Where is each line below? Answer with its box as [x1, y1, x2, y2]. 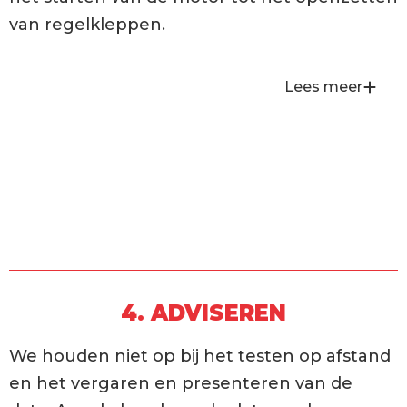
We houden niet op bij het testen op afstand [9, 346, 391, 367]
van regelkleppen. [9, 14, 165, 35]
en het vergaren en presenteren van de [9, 373, 352, 394]
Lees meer [284, 78, 362, 96]
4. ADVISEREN [121, 300, 286, 327]
